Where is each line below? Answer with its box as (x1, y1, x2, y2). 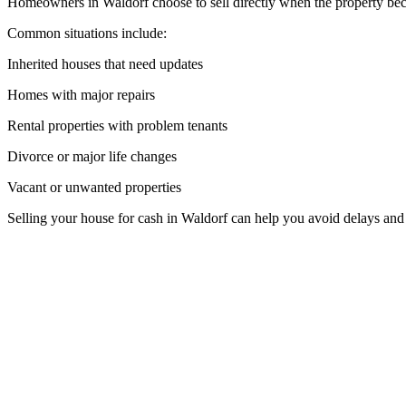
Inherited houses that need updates (7, 55, 203, 72)
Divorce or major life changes (7, 148, 177, 164)
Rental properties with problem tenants (7, 117, 227, 133)
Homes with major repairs (7, 86, 155, 102)
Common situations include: (7, 24, 167, 41)
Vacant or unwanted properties (7, 179, 181, 195)
